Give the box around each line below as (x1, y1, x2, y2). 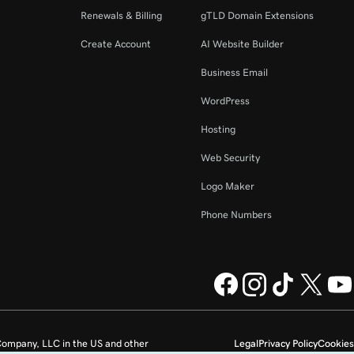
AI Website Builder (200, 39, 284, 49)
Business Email (200, 67, 268, 77)
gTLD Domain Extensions (200, 10, 314, 21)
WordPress (200, 96, 250, 106)
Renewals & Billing (80, 10, 162, 21)
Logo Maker (200, 181, 254, 191)
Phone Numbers (200, 209, 272, 220)
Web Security (200, 153, 260, 163)
